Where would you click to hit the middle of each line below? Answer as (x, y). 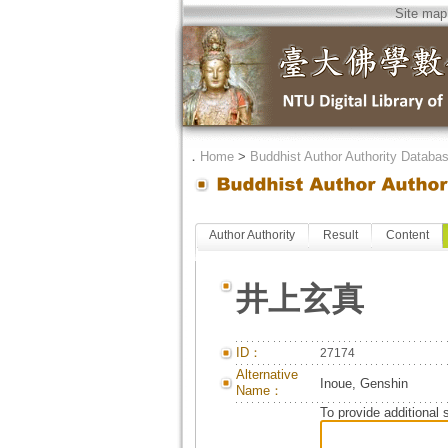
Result (340, 235)
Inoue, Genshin (363, 383)
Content (407, 235)
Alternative (266, 374)
